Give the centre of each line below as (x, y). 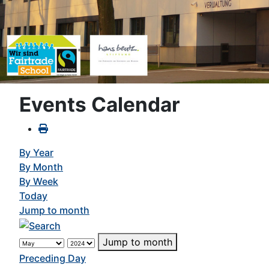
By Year (36, 153)
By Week (39, 182)
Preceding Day (53, 258)
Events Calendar (100, 105)
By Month (41, 167)
